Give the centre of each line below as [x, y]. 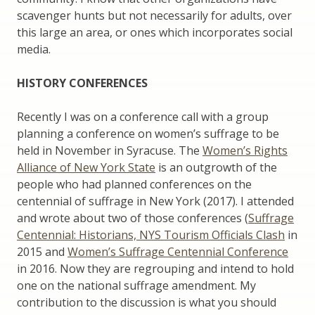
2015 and [42, 251]
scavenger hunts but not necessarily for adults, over [154, 15]
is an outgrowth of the [216, 167]
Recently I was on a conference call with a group [143, 116]
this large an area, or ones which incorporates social [155, 32]
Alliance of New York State [86, 167]
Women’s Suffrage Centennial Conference [178, 251]
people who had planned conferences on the [134, 184]
